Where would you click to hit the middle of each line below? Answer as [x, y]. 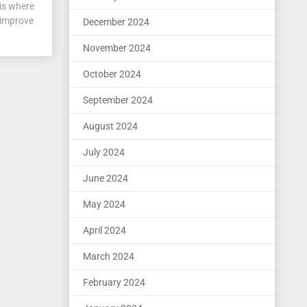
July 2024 [104, 152]
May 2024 [104, 204]
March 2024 [109, 256]
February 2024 [114, 282]
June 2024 [106, 178]
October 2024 [112, 74]
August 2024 [110, 126]
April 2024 [105, 230]
